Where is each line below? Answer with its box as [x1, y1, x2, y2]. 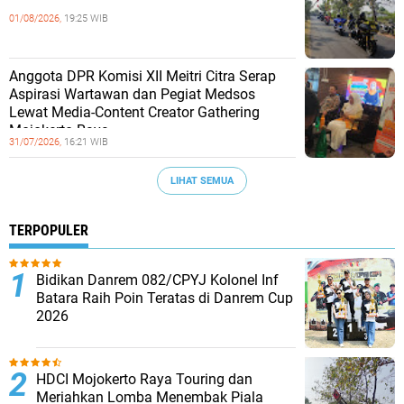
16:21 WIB [64, 136, 108, 149]
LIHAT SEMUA [170, 174, 234, 187]
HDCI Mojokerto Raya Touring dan [36, 371, 252, 389]
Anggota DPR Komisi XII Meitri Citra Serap [9, 68, 276, 86]
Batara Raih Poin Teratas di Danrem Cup [36, 289, 293, 308]
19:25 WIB [64, 13, 108, 25]
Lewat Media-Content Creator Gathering [9, 104, 260, 122]
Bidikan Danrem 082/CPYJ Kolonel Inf [36, 271, 279, 289]
